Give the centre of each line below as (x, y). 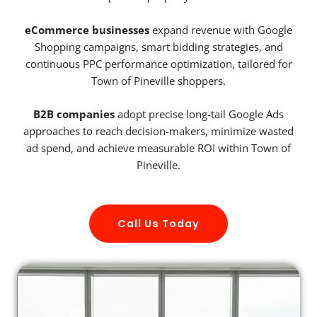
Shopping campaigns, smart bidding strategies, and (158, 46)
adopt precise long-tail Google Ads (199, 114)
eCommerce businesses (87, 29)
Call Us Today (158, 223)
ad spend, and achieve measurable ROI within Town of (158, 148)
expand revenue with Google (221, 29)
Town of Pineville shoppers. (158, 80)
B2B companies (74, 114)
